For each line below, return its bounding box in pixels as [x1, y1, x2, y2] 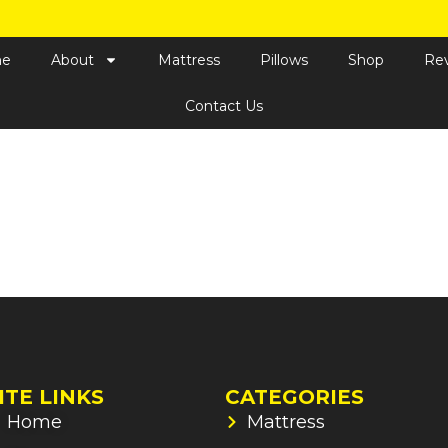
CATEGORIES [224, 385, 364, 410]
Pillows [259, 51, 308, 69]
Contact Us [185, 97, 263, 115]
